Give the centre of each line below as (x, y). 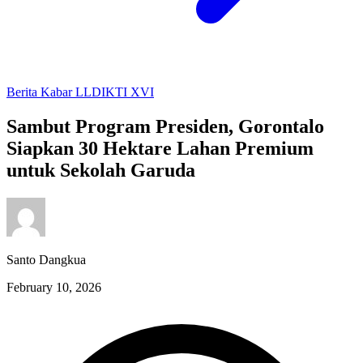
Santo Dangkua (46, 259)
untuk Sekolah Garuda (101, 170)
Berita (23, 92)
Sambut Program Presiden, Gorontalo (165, 126)
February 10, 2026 (54, 287)
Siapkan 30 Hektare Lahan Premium (160, 148)
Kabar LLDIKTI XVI (97, 92)
